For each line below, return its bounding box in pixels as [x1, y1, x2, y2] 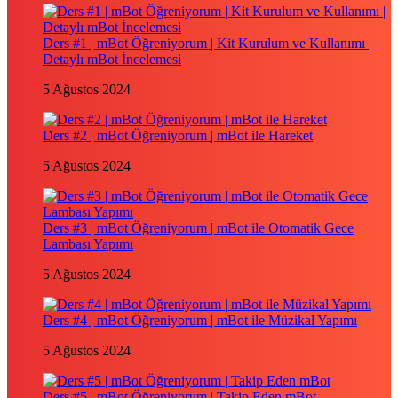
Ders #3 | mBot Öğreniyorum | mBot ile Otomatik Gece [43, 220, 354, 235]
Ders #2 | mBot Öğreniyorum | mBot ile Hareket [43, 128, 313, 143]
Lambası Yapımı [43, 236, 133, 251]
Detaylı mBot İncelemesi [43, 52, 181, 67]
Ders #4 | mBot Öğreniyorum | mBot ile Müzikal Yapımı [43, 313, 357, 328]
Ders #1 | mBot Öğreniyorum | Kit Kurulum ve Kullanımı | [43, 36, 371, 51]
